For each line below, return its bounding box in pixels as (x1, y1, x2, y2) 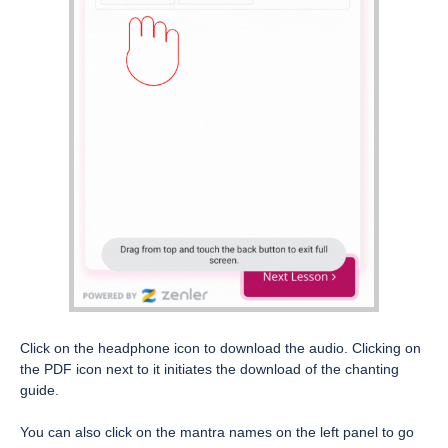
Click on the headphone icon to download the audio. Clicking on (20, 339, 421, 356)
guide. (20, 381, 59, 398)
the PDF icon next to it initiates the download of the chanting (20, 360, 399, 377)
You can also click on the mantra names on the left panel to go (20, 423, 414, 440)
